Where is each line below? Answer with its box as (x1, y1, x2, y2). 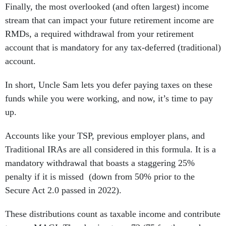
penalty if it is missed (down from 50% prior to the (5, 172, 195, 182)
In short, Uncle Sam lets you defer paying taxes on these (5, 80, 212, 90)
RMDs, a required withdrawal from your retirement (5, 29, 194, 39)
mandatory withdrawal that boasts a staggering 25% (5, 158, 195, 168)
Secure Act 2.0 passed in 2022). (5, 185, 127, 196)
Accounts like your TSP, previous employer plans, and (5, 131, 205, 141)
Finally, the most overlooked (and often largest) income (5, 2, 209, 12)
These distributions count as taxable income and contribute (5, 209, 220, 219)
